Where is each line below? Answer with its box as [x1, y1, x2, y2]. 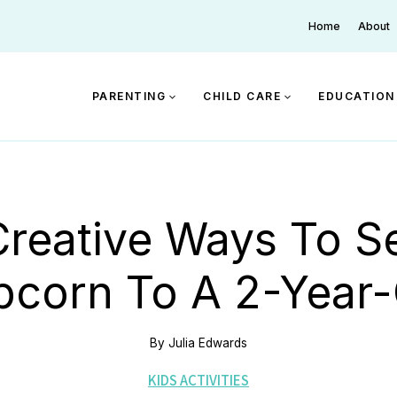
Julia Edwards [167, 335, 247, 350]
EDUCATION [318, 89, 395, 103]
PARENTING [91, 89, 166, 103]
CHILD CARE [203, 89, 281, 103]
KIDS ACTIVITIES [148, 370, 249, 390]
